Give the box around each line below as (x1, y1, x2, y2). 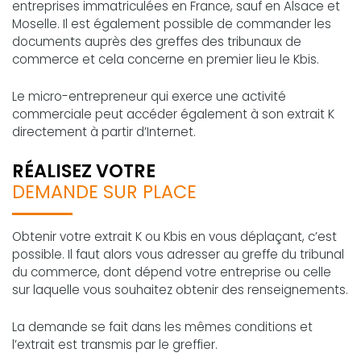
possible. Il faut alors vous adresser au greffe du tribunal (12, 245, 344, 263)
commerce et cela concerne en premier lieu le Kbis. (12, 50, 319, 68)
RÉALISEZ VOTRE (12, 157, 156, 184)
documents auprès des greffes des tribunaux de (12, 32, 301, 50)
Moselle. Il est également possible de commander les (12, 15, 331, 32)
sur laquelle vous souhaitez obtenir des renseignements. (12, 280, 348, 298)
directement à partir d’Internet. (12, 122, 196, 140)
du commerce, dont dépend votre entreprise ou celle (12, 263, 331, 280)
